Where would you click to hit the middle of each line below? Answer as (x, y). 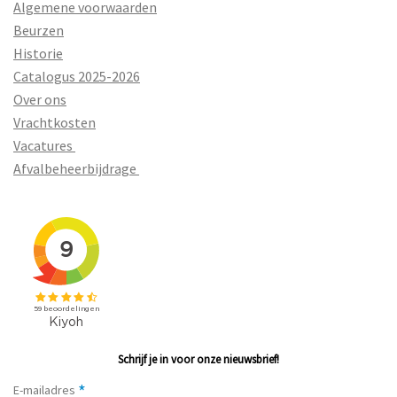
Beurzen (39, 30)
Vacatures (44, 145)
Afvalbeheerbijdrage (76, 168)
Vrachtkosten (54, 122)
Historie (38, 53)
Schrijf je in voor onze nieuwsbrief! (198, 359)
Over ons (40, 99)
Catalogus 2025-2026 (77, 76)
